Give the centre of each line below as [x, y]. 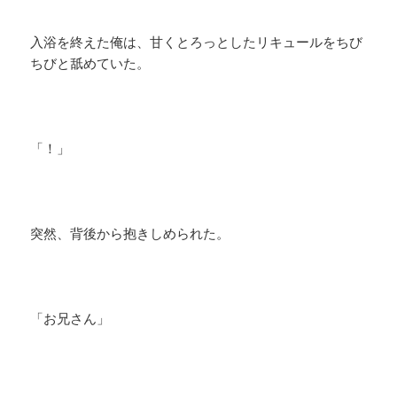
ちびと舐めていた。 [90, 63]
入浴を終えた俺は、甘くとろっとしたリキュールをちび [197, 42]
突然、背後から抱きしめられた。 [130, 234]
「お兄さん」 [70, 319]
